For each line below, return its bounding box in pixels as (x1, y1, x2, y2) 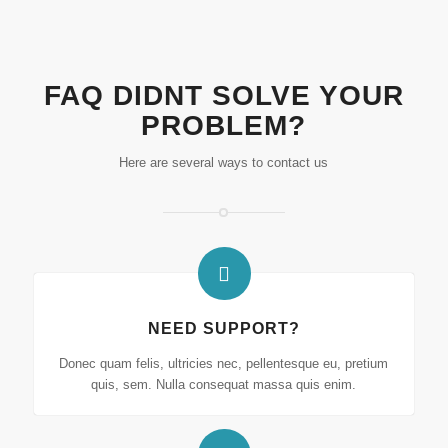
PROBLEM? (141, 109, 307, 141)
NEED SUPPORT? (147, 318, 300, 337)
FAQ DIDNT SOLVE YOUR (43, 79, 404, 111)
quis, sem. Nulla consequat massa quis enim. (91, 376, 357, 392)
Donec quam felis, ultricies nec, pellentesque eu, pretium (59, 355, 389, 371)
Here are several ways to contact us (119, 154, 329, 170)
